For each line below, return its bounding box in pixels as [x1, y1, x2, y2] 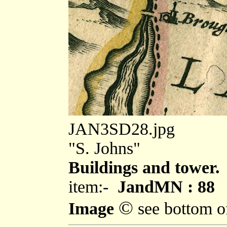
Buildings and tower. [68, 158, 220, 177]
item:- [68, 177, 118, 196]
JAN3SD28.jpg [68, 119, 175, 138]
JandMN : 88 [118, 177, 215, 196]
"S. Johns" [68, 138, 140, 158]
